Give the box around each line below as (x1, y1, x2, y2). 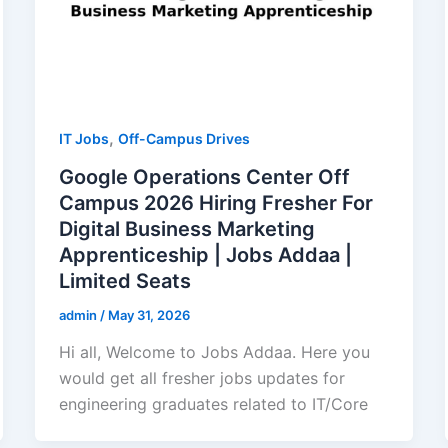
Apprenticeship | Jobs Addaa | (58, 242, 352, 267)
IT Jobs (58, 129, 109, 147)
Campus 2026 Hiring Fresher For (58, 190, 373, 215)
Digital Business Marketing (58, 216, 315, 241)
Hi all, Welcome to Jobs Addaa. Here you (58, 342, 370, 363)
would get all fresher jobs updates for (58, 368, 345, 389)
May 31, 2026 (107, 306, 190, 323)
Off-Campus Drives (117, 129, 250, 147)
